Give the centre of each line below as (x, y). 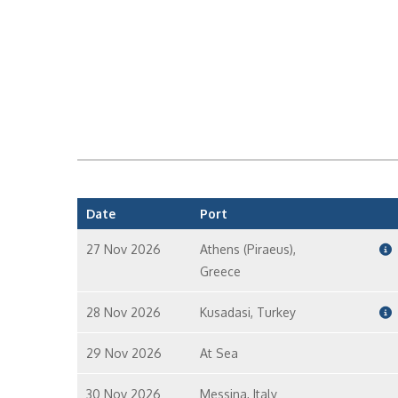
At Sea (219, 353)
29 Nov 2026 (124, 353)
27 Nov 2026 (123, 249)
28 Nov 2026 (123, 312)
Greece (220, 271)
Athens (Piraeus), (247, 249)
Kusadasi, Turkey (247, 312)
